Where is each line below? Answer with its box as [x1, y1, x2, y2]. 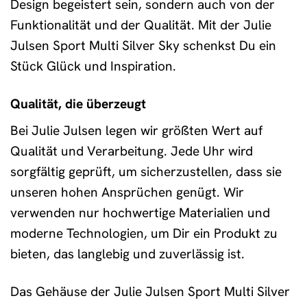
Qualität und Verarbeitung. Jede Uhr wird [10, 143, 253, 160]
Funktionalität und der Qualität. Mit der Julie [10, 16, 271, 34]
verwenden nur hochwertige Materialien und [10, 204, 270, 222]
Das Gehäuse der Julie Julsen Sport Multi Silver [10, 283, 290, 301]
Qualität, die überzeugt [10, 95, 146, 112]
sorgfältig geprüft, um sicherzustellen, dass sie [10, 163, 282, 181]
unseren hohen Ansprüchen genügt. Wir [10, 184, 244, 201]
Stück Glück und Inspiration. [10, 57, 176, 75]
